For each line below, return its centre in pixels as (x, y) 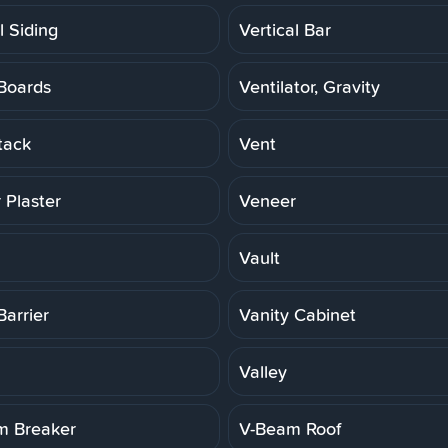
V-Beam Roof (290, 428)
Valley (263, 371)
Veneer (267, 200)
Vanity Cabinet (297, 314)
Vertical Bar (285, 29)
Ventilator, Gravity (309, 86)
